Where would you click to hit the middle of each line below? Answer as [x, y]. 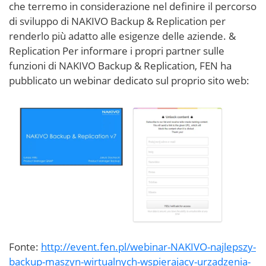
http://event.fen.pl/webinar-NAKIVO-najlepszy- [148, 246]
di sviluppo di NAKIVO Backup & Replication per [117, 21]
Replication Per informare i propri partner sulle [117, 50]
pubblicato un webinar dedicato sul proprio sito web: [129, 80]
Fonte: [25, 246]
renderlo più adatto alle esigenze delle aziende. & [122, 36]
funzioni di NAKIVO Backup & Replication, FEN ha [120, 65]
